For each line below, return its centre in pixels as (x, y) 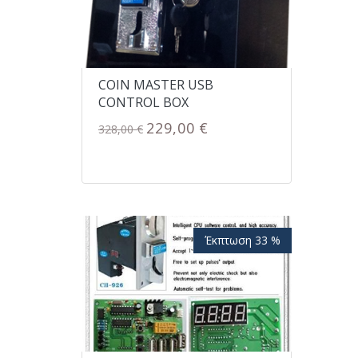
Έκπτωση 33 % (242, 240)
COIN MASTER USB (156, 85)
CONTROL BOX (143, 103)
